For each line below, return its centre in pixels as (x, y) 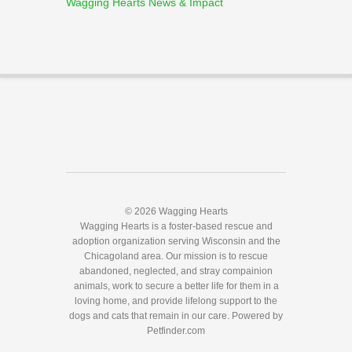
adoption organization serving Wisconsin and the (176, 241)
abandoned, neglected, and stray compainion (176, 271)
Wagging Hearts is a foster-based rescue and (176, 226)
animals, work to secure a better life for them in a (176, 286)
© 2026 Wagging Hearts (176, 211)
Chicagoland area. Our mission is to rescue (176, 256)
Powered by (257, 316)
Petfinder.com (176, 331)
